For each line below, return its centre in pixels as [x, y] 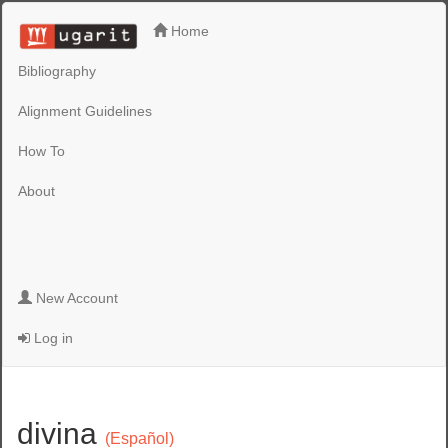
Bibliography [57, 70]
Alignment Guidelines [85, 110]
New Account [75, 298]
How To [42, 150]
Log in [52, 338]
